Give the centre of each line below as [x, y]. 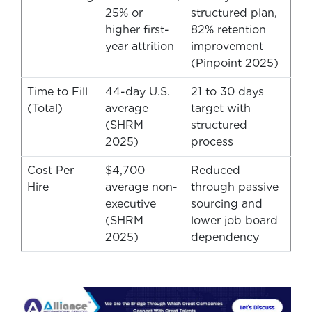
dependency [225, 237]
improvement [227, 47]
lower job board [234, 221]
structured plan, [234, 13]
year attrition [140, 47]
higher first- [137, 30]
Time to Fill [57, 92]
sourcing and [227, 204]
